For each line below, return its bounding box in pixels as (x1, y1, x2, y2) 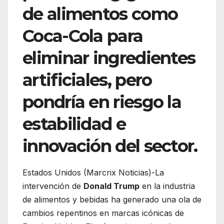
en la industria (139, 181, 195, 191)
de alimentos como (22, 3, 178, 25)
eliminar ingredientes (22, 47, 195, 69)
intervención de (22, 181, 83, 191)
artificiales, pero (22, 69, 152, 91)
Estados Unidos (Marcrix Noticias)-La (22, 167, 164, 178)
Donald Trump (83, 181, 139, 191)
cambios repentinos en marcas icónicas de (22, 208, 184, 218)
